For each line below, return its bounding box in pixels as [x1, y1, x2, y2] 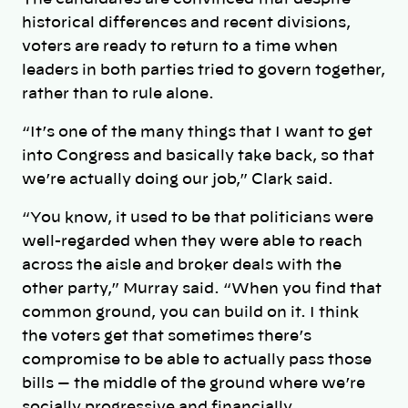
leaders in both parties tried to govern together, [22, 62, 385, 77]
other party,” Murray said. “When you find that [22, 281, 382, 297]
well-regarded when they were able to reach [22, 234, 362, 250]
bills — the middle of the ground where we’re [22, 376, 365, 392]
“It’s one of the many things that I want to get [22, 124, 372, 139]
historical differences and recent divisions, [22, 15, 351, 30]
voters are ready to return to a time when [22, 38, 338, 54]
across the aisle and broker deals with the [22, 258, 342, 273]
